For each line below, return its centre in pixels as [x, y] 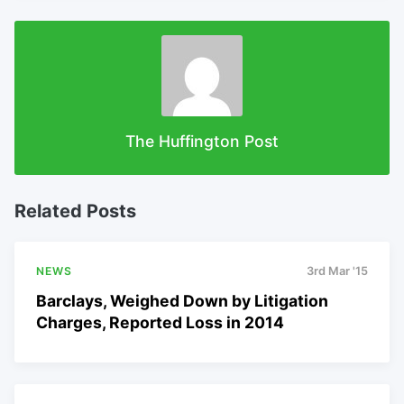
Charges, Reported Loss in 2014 [160, 323]
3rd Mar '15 [337, 271]
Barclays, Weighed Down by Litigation [182, 301]
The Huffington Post [202, 141]
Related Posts [75, 211]
